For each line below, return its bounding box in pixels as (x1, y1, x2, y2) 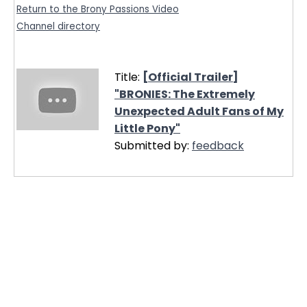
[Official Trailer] (143, 69, 238, 85)
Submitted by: (114, 137, 192, 153)
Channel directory (16, 20, 100, 34)
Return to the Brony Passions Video (16, 3, 179, 16)
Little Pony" (114, 120, 180, 136)
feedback (192, 137, 244, 153)
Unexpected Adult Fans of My (114, 103, 284, 119)
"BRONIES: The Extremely (114, 86, 255, 102)
